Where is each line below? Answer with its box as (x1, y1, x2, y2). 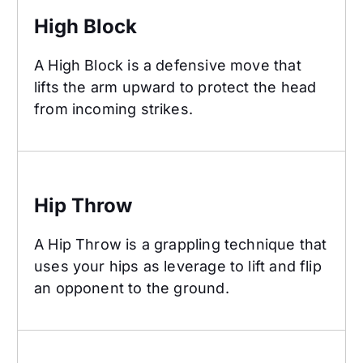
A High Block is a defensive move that (34, 56, 301, 74)
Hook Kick (17, 333, 88, 350)
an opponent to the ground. (34, 279, 229, 297)
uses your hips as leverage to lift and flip (34, 257, 322, 275)
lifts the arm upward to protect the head (34, 78, 317, 96)
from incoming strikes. (34, 100, 193, 117)
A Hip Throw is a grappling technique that (34, 235, 327, 253)
